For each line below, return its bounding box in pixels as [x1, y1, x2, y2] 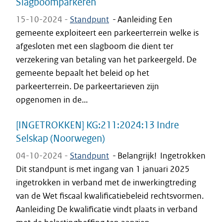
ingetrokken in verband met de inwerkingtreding [16, 177, 196, 188]
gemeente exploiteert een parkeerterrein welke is [16, 27, 199, 38]
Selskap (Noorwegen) [16, 132, 105, 144]
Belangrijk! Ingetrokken [117, 150, 206, 161]
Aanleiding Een [117, 14, 172, 25]
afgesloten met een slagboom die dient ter [16, 41, 173, 52]
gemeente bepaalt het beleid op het [16, 67, 149, 78]
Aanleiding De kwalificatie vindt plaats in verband [16, 204, 198, 215]
